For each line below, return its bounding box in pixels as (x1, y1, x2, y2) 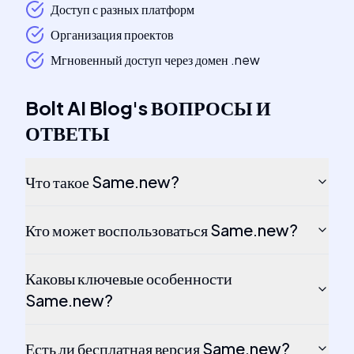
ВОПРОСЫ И (151, 96, 271, 119)
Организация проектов (51, 26, 174, 43)
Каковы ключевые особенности (25, 268, 232, 288)
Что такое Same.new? (25, 171, 179, 191)
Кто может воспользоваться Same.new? (25, 220, 298, 239)
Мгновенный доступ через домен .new (51, 51, 260, 68)
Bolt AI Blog (25, 96, 133, 119)
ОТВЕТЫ (25, 121, 110, 145)
